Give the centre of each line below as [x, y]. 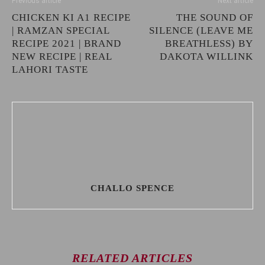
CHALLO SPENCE [132, 188]
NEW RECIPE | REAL [62, 56]
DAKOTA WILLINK [206, 56]
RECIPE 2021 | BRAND [67, 43]
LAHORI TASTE [50, 70]
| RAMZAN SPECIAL [61, 30]
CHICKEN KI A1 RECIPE [71, 17]
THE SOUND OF [215, 17]
